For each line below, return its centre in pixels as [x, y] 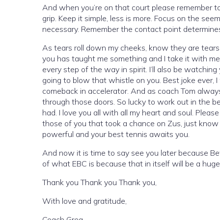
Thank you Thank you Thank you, [99, 182]
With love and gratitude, [84, 201]
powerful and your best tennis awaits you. [116, 134]
